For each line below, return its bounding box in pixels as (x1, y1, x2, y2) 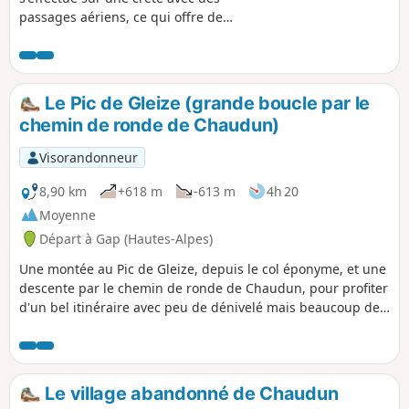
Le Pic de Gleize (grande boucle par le (40, 91, 371, 114)
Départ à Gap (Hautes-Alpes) (39, 229, 213, 247)
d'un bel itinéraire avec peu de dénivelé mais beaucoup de (19, 299, 380, 317)
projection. (19, 318, 85, 336)
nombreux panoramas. (19, 26, 159, 45)
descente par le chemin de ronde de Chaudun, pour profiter (19, 279, 388, 298)
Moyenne (39, 205, 96, 224)
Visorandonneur (38, 148, 138, 166)
